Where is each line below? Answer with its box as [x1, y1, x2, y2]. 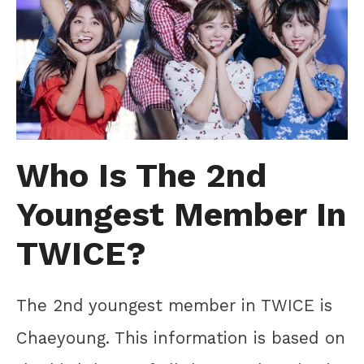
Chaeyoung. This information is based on [16, 327, 345, 348]
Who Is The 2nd [16, 155, 266, 195]
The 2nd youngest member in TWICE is [16, 295, 332, 315]
